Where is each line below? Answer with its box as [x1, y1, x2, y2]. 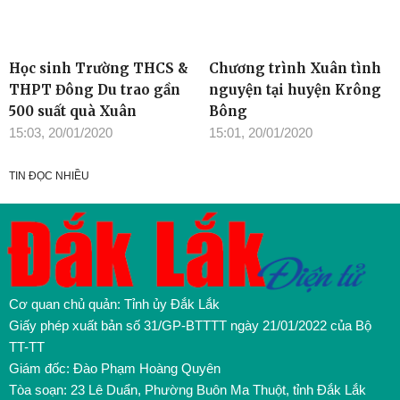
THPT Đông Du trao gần [9, 81, 180, 99]
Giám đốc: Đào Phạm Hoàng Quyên [9, 361, 221, 377]
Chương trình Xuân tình [209, 60, 381, 78]
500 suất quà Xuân [9, 103, 137, 121]
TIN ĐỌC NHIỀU [9, 170, 89, 183]
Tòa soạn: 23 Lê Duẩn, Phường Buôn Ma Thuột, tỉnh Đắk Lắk [9, 382, 366, 398]
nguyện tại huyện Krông [209, 81, 381, 99]
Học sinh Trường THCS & [9, 60, 188, 78]
